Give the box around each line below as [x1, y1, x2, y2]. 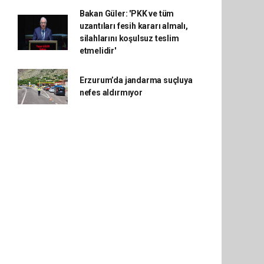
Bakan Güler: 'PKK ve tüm [79, 9, 174, 18]
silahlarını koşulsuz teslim [79, 34, 179, 43]
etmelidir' [79, 46, 116, 55]
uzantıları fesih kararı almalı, [79, 21, 188, 31]
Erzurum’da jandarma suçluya [79, 75, 193, 85]
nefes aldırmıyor [79, 88, 143, 97]
